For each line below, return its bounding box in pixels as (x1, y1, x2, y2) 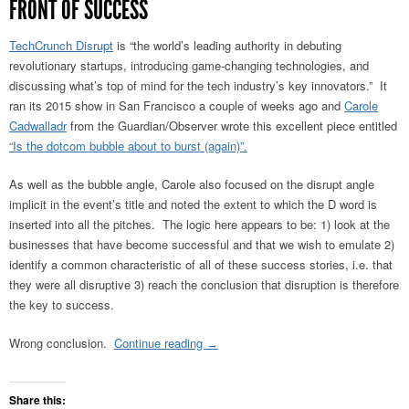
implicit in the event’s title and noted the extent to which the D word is (9, 195, 377, 214)
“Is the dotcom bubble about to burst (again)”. (9, 137, 247, 155)
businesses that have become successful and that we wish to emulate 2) (9, 236, 394, 254)
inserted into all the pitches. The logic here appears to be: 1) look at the (9, 215, 390, 234)
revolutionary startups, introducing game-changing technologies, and (9, 57, 369, 75)
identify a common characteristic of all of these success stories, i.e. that (9, 256, 393, 274)
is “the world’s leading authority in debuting (113, 37, 341, 55)
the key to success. (9, 296, 114, 314)
